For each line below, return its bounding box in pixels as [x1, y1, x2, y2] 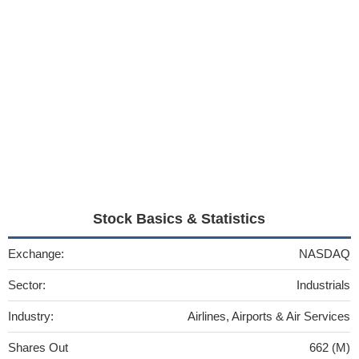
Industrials [296, 277, 350, 292]
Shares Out [8, 340, 68, 354]
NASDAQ [299, 246, 350, 260]
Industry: [8, 309, 54, 323]
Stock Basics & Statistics [93, 210, 266, 227]
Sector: [8, 277, 46, 292]
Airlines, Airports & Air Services [188, 309, 350, 323]
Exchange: [8, 246, 64, 260]
